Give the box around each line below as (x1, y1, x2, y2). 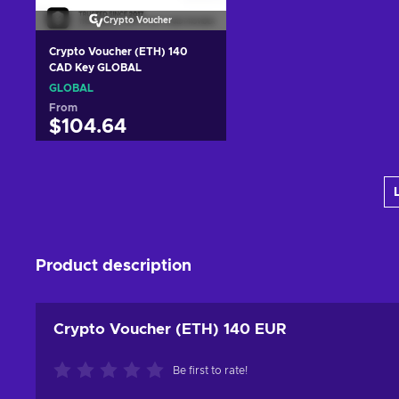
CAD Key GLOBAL (49, 61, 142, 73)
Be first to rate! (173, 364, 248, 376)
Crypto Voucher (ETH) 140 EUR (53, 321, 287, 337)
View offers (92, 190, 169, 204)
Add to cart (93, 159, 168, 173)
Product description (36, 257, 191, 274)
